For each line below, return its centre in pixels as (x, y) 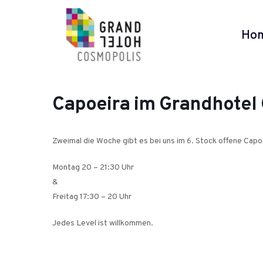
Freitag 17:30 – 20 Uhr (92, 197)
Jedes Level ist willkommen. (103, 223)
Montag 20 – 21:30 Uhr (93, 168)
